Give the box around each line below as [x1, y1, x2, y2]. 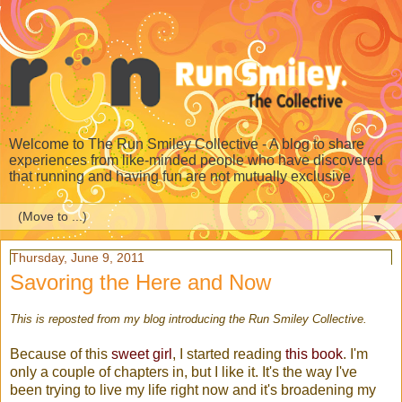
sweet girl [111, 345, 172, 362]
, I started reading [172, 345, 285, 362]
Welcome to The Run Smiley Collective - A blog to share [9, 136, 364, 152]
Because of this [10, 345, 111, 362]
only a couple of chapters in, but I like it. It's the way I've [10, 363, 357, 380]
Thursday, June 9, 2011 [11, 250, 144, 265]
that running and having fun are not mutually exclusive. [9, 169, 354, 184]
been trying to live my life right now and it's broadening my [10, 381, 376, 398]
